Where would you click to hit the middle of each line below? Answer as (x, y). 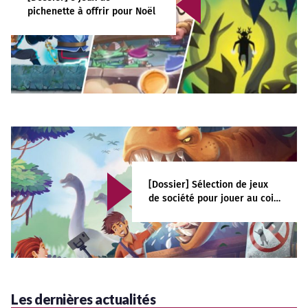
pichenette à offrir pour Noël (91, 11)
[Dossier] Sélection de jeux (208, 185)
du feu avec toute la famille (210, 212)
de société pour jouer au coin (214, 199)
